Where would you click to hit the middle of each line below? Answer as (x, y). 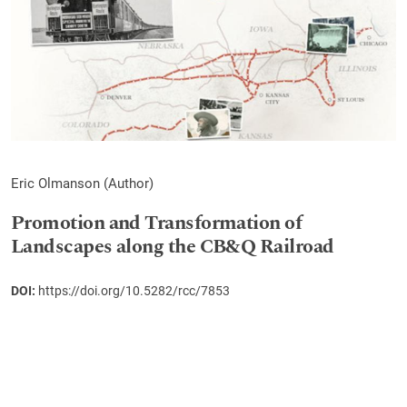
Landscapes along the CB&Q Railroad (173, 246)
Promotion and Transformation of (157, 223)
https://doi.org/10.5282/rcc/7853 (134, 290)
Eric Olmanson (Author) (82, 183)
